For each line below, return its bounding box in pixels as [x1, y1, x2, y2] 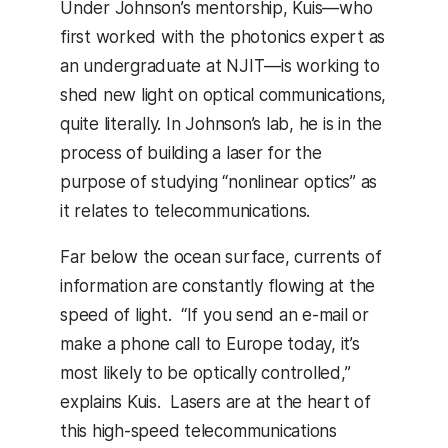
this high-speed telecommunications [60, 421, 337, 442]
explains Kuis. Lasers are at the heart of [60, 392, 372, 413]
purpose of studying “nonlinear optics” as [60, 172, 378, 193]
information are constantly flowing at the [60, 276, 376, 297]
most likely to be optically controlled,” [60, 363, 351, 384]
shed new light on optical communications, [60, 85, 387, 106]
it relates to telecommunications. [60, 201, 311, 222]
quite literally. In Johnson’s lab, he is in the [60, 114, 382, 135]
